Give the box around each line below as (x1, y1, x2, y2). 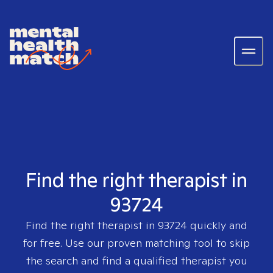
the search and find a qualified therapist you (26, 253, 247, 268)
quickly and (187, 218, 247, 232)
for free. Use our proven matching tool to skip (23, 236, 250, 250)
